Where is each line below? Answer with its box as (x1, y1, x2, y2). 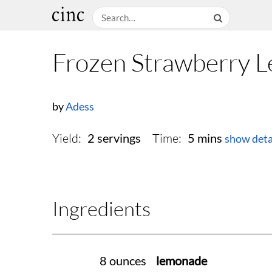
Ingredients (52, 196, 151, 222)
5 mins (188, 131, 222, 146)
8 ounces (100, 254, 146, 268)
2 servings (87, 131, 141, 146)
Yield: (52, 131, 81, 146)
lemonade (155, 254, 207, 268)
